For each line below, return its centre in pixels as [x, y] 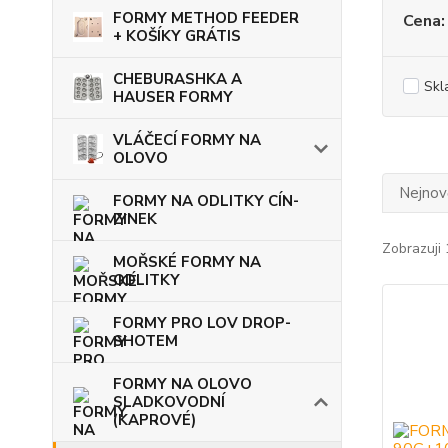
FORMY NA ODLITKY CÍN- [206, 201]
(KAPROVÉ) [154, 420]
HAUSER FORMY [173, 97]
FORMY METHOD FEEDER [206, 18]
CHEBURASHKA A [177, 79]
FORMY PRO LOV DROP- [202, 323]
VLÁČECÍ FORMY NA [187, 140]
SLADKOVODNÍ [169, 402]
